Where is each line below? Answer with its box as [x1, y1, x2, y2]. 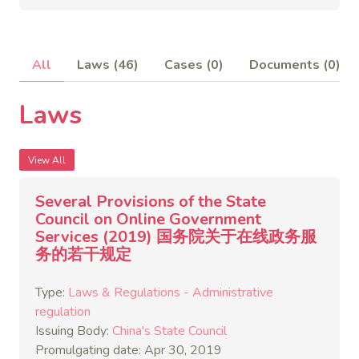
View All [28, 153, 66, 167]
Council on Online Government [35, 208, 261, 230]
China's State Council [112, 322, 227, 340]
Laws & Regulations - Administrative [68, 284, 273, 301]
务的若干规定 [35, 244, 131, 265]
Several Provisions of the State [35, 191, 266, 212]
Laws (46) [77, 56, 139, 74]
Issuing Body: [35, 322, 112, 340]
